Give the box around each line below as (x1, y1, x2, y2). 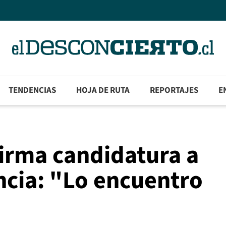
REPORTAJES (150, 84, 199, 97)
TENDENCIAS (9, 84, 56, 97)
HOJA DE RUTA (76, 84, 130, 97)
